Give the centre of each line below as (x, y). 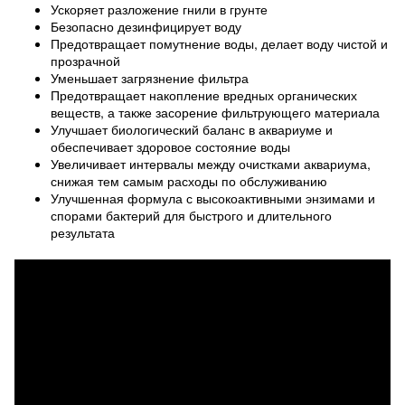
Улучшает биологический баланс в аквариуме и (192, 129)
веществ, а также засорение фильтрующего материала (215, 112)
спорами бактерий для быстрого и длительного (191, 215)
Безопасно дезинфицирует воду (146, 26)
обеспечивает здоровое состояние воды (170, 146)
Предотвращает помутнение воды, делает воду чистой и (219, 43)
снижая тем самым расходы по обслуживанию (189, 181)
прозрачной (85, 61)
